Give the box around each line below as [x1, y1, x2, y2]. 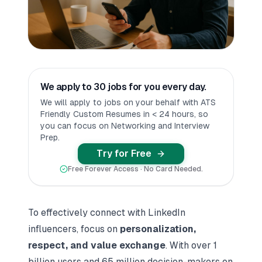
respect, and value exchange [28, 240, 166, 251]
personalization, [120, 223, 196, 235]
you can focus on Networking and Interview [40, 121, 209, 130]
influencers [28, 223, 77, 235]
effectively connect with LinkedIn [41, 207, 185, 218]
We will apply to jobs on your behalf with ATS [40, 98, 216, 107]
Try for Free [96, 148, 151, 159]
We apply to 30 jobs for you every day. [40, 81, 206, 92]
